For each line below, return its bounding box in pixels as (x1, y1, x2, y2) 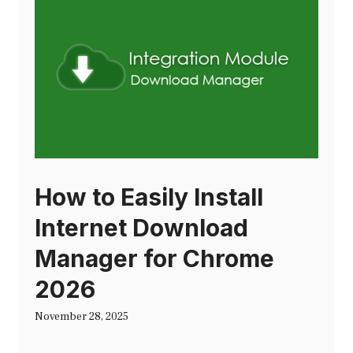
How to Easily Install (35, 182, 263, 211)
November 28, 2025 (35, 309, 128, 324)
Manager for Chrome (35, 243, 274, 273)
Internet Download (35, 213, 248, 242)
